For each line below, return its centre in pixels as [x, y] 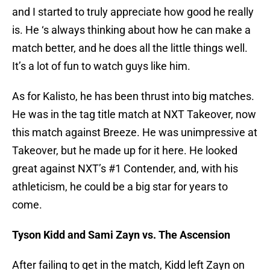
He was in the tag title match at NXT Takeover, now [134, 115]
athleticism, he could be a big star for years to [120, 187]
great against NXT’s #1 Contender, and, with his [125, 169]
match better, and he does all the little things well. [130, 48]
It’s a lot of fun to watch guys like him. [101, 66]
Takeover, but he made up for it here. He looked [125, 151]
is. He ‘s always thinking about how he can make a [131, 30]
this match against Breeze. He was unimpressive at [135, 133]
